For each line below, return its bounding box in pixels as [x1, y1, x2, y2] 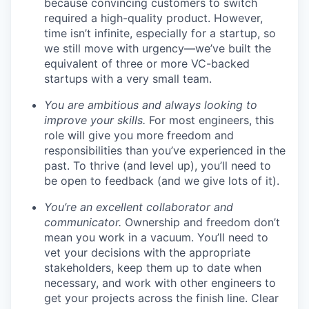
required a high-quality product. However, [44, 11, 263, 25]
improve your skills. [44, 113, 149, 127]
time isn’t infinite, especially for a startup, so [44, 26, 276, 40]
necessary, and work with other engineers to [44, 276, 276, 290]
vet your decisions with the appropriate [44, 246, 250, 259]
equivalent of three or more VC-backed [44, 57, 250, 70]
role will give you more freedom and [44, 128, 234, 142]
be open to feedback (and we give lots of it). [44, 174, 279, 188]
